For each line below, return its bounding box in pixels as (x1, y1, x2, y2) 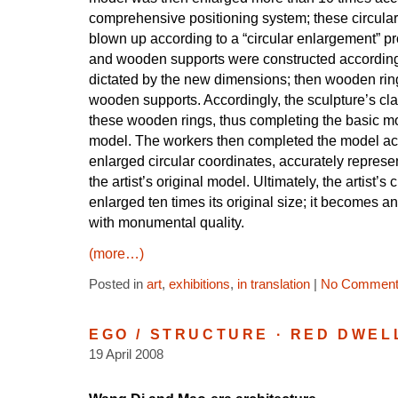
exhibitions (169, 277, 230, 291)
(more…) (89, 246, 144, 261)
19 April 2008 (89, 347, 163, 362)
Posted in (89, 277, 147, 291)
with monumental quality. (89, 215, 244, 230)
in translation (237, 277, 310, 291)
